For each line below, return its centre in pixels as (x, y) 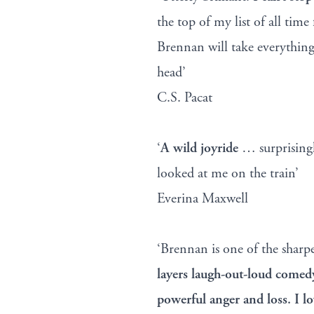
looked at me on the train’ (228, 174)
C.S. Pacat (185, 98)
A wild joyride (199, 149)
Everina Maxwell (203, 199)
